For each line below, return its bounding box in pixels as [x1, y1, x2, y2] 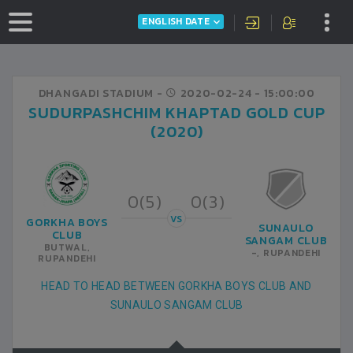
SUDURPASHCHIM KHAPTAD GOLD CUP [28, 101, 325, 124]
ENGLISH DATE [142, 14, 210, 29]
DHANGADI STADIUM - [38, 85, 166, 102]
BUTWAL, [43, 240, 91, 255]
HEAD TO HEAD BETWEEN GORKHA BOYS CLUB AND [41, 280, 312, 292]
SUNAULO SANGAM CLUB [110, 299, 243, 311]
